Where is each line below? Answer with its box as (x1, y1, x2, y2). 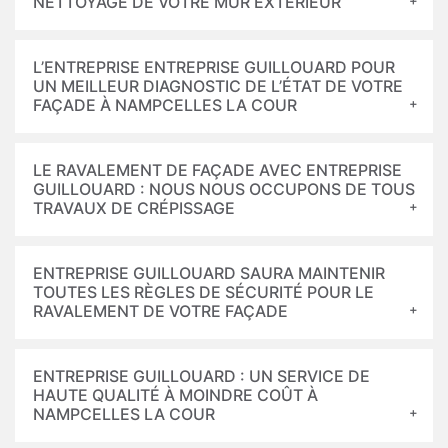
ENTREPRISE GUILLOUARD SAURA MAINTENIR (33, 263, 385, 283)
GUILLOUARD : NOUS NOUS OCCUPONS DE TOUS (33, 179, 415, 199)
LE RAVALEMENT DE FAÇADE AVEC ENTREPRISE (33, 160, 402, 180)
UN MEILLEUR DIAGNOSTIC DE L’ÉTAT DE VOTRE (33, 76, 403, 96)
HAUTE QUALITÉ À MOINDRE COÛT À (33, 385, 318, 405)
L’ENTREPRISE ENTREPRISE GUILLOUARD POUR (33, 57, 395, 77)
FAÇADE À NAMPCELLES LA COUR (33, 95, 297, 115)
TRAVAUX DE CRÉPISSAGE (33, 198, 235, 218)
